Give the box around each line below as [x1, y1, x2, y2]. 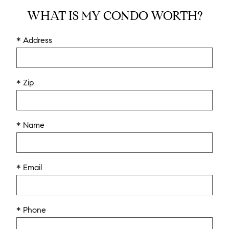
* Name [16, 120, 44, 130]
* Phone [16, 204, 46, 215]
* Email [16, 162, 42, 172]
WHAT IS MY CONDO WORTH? [27, 8, 202, 24]
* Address [16, 35, 52, 45]
